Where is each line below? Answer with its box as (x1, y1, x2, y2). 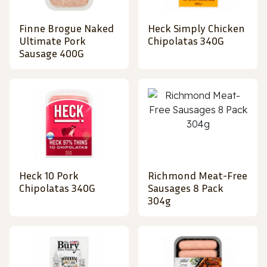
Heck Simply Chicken (148, 21, 245, 35)
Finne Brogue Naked (19, 21, 114, 35)
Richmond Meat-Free (148, 169, 247, 182)
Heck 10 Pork (19, 169, 79, 182)
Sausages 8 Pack (148, 181, 223, 195)
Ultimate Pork (19, 34, 86, 48)
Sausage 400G (19, 46, 84, 60)
